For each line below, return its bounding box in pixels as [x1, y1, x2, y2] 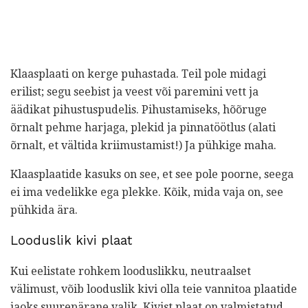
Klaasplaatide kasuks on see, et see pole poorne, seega [10, 167, 294, 181]
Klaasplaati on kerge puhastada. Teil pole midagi [10, 67, 266, 80]
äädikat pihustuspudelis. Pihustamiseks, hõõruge [10, 102, 267, 116]
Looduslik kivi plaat [10, 233, 132, 249]
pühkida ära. [10, 203, 78, 217]
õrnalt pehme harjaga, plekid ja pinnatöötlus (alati [10, 120, 276, 134]
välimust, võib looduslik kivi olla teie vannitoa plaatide [10, 283, 297, 296]
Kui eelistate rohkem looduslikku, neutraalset [10, 265, 251, 278]
